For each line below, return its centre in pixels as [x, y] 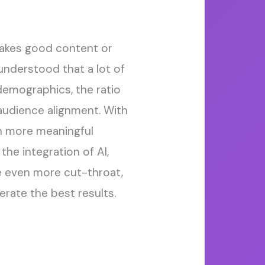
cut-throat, [93, 172]
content [77, 48]
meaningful [64, 131]
